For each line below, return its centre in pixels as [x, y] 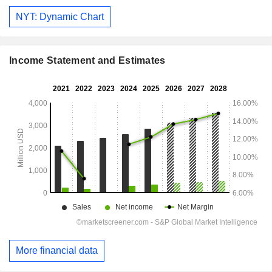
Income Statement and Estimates [87, 61]
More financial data [57, 251]
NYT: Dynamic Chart [60, 16]
